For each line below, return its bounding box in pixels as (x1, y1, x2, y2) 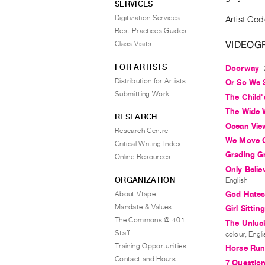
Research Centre (115, 127, 169, 135)
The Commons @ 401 (115, 215, 186, 224)
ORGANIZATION (115, 175, 175, 185)
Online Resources (115, 153, 171, 161)
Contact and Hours (115, 254, 176, 263)
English (225, 176, 248, 185)
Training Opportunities (115, 241, 186, 250)
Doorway (225, 63, 260, 73)
